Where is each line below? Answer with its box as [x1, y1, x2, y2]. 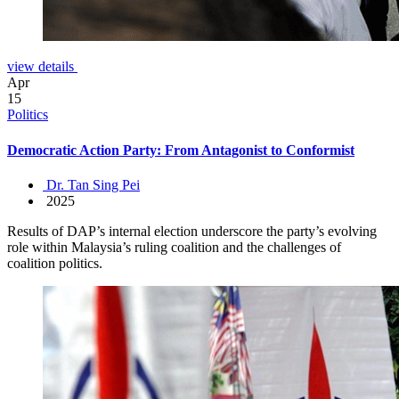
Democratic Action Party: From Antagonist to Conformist [7, 142, 354, 158]
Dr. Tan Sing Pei [43, 176, 140, 192]
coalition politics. [7, 255, 102, 271]
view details [7, 59, 77, 75]
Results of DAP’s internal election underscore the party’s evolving [7, 223, 377, 239]
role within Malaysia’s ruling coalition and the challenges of [7, 239, 341, 255]
